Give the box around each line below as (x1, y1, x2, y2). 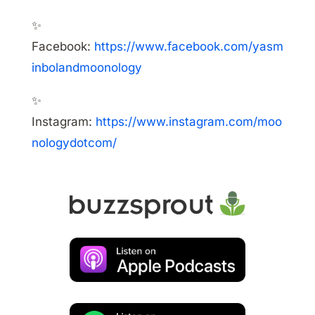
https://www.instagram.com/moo (95, 115, 282, 129)
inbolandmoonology (31, 60, 142, 75)
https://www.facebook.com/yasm (94, 39, 283, 54)
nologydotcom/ (31, 136, 117, 150)
